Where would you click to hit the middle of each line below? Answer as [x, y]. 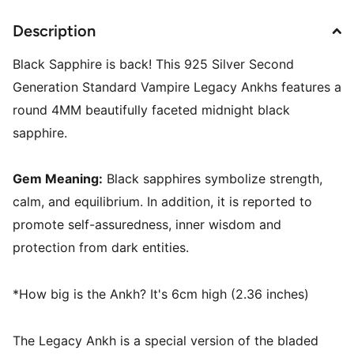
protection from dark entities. [101, 248]
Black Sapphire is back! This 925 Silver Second [153, 64]
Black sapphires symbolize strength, [213, 179]
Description [54, 30]
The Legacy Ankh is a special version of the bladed [166, 340]
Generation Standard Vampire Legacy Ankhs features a [177, 87]
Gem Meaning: [58, 179]
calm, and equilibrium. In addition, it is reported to [162, 202]
